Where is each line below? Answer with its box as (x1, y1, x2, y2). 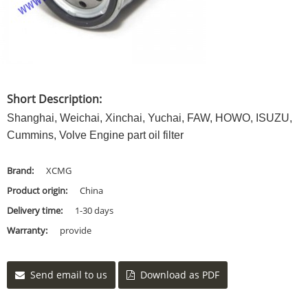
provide (60, 224, 91, 236)
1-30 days (75, 204, 113, 217)
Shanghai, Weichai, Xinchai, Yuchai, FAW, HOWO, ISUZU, (7, 112, 292, 124)
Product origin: (7, 184, 69, 197)
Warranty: (7, 224, 49, 236)
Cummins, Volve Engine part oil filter (7, 129, 184, 141)
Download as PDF (140, 268, 219, 281)
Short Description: (7, 91, 102, 107)
